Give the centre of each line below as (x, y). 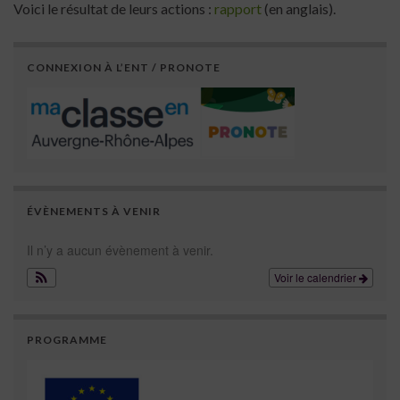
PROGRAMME (67, 340)
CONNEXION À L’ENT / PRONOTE (124, 68)
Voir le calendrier (317, 278)
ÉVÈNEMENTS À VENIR (94, 212)
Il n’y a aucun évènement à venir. (120, 250)
